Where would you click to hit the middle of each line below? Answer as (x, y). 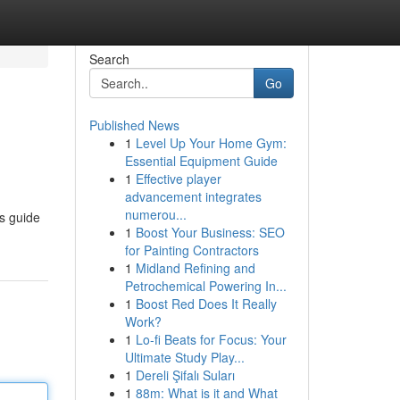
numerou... (155, 214)
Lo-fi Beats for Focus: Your (211, 339)
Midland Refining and (195, 268)
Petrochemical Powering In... (205, 286)
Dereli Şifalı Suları (185, 375)
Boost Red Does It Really (206, 304)
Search (109, 59)
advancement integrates (193, 196)
